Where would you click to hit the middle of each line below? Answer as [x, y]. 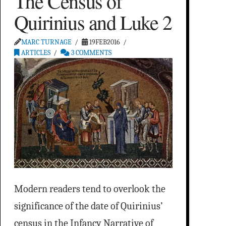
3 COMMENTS [91, 53]
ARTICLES [35, 53]
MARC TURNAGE [46, 42]
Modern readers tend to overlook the [90, 189]
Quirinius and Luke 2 [93, 22]
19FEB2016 [104, 42]
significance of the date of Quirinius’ [88, 206]
